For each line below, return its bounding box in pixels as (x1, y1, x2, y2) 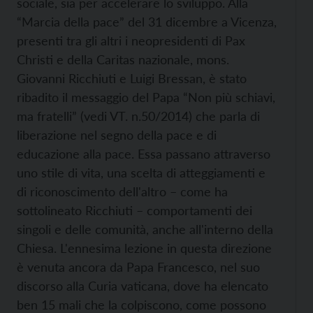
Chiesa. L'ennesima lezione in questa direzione (17, 240, 272, 256)
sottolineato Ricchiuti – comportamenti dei (17, 203, 252, 218)
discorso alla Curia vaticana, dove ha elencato (17, 278, 268, 293)
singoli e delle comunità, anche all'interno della (17, 221, 273, 237)
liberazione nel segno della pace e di (17, 127, 217, 143)
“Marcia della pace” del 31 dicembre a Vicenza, (17, 14, 277, 29)
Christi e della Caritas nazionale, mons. (17, 52, 229, 67)
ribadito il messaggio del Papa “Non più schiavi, (17, 89, 275, 105)
